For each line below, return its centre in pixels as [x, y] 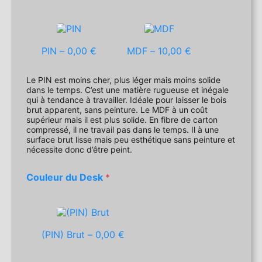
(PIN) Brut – [69, 235]
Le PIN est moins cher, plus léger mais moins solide [124, 80]
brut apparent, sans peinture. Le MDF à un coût [84, 110]
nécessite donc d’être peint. [80, 150]
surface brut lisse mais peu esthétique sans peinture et [131, 140]
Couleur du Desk [66, 177]
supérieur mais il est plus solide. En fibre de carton [122, 120]
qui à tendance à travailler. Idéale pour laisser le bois [127, 100]
